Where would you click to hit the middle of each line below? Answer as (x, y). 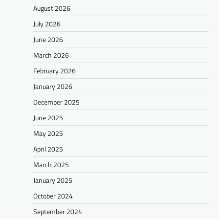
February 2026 (55, 70)
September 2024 (58, 211)
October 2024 (53, 196)
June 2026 (48, 39)
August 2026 (52, 8)
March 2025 (51, 164)
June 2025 (48, 117)
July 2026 (47, 23)
